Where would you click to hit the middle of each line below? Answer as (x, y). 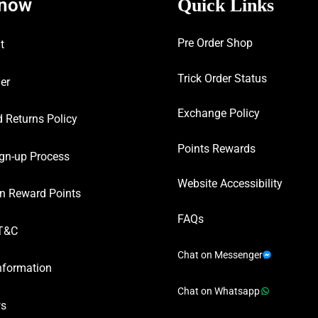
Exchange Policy (218, 113)
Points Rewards (216, 148)
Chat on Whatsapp (218, 291)
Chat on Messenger (220, 255)
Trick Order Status (222, 78)
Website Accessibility (230, 183)
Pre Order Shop (215, 43)
